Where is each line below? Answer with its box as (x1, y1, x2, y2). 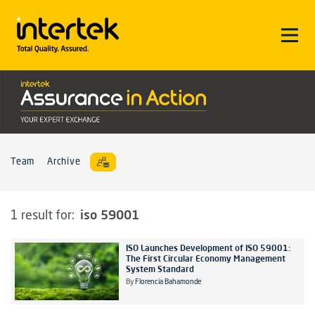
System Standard (125, 263, 194, 274)
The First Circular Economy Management (125, 252, 285, 264)
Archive (47, 157, 81, 167)
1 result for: (11, 209, 77, 222)
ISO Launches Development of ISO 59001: (125, 242, 290, 253)
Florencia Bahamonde (134, 278, 201, 285)
